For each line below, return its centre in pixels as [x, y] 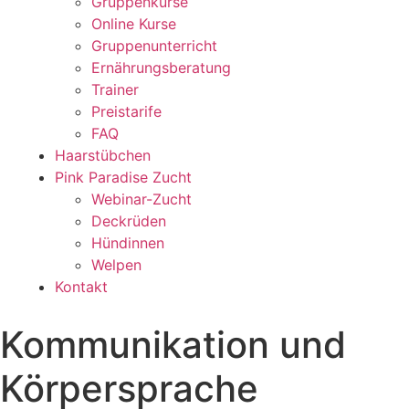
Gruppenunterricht [154, 46]
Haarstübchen [103, 155]
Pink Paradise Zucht [123, 177]
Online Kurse [134, 24]
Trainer [115, 89]
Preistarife [126, 111]
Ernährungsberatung [161, 68]
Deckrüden [129, 221]
